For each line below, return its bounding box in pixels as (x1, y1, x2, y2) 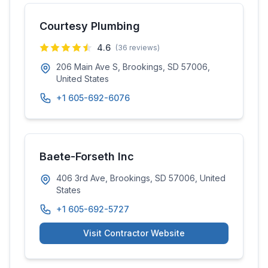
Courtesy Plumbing (39, 20, 140, 32)
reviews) (127, 43, 160, 52)
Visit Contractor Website (83, 228, 185, 238)
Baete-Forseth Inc (39, 150, 134, 163)
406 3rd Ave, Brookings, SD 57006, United (56, 173, 226, 183)
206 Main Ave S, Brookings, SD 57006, (56, 62, 210, 72)
